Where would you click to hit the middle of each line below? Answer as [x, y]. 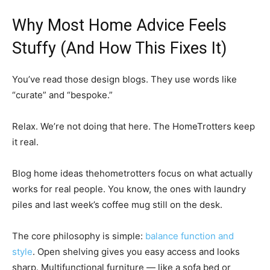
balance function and [190, 236]
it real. [25, 142]
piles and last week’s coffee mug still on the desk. [117, 205]
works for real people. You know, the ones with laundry [129, 189]
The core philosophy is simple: [79, 236]
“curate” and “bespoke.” [62, 95]
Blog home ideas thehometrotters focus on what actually [132, 174]
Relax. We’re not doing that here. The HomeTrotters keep [133, 127]
